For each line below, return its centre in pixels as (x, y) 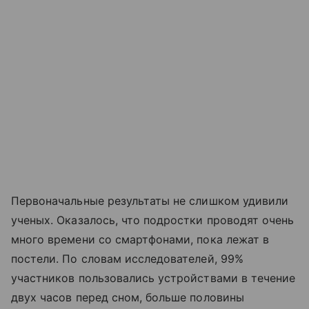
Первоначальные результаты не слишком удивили (150, 200)
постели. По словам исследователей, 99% (127, 258)
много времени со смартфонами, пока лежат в (140, 239)
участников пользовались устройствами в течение (153, 278)
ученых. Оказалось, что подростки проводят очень (153, 220)
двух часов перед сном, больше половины (128, 297)
